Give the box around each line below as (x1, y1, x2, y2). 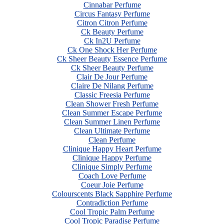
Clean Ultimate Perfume (74, 126, 150, 135)
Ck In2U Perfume (83, 36, 140, 45)
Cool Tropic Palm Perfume (69, 207, 154, 216)
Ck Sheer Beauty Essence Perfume (57, 54, 167, 63)
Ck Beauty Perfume (80, 27, 143, 36)
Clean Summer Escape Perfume (62, 108, 162, 117)
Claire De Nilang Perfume (70, 81, 153, 90)
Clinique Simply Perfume (72, 162, 152, 171)
